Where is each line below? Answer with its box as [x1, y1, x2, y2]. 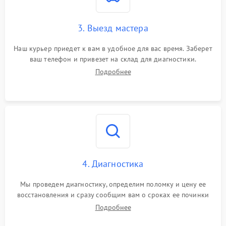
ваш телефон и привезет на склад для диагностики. [29, 54, 197, 64]
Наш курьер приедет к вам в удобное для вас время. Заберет [14, 43, 212, 53]
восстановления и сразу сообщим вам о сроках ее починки [17, 190, 209, 199]
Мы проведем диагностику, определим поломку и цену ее [20, 179, 206, 189]
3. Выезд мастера [78, 22, 148, 34]
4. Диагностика [82, 157, 144, 169]
